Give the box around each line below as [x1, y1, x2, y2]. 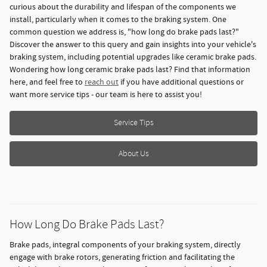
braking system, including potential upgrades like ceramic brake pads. [10, 51, 256, 63]
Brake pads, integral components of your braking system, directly [10, 239, 241, 250]
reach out [85, 76, 119, 88]
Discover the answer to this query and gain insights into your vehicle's [10, 39, 256, 50]
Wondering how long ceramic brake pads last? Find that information [10, 64, 250, 75]
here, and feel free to [10, 76, 85, 88]
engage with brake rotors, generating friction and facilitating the [10, 252, 235, 263]
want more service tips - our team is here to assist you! [10, 89, 202, 100]
